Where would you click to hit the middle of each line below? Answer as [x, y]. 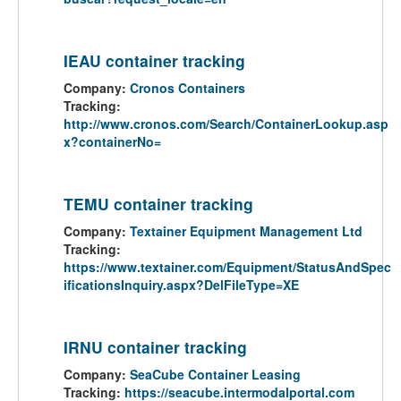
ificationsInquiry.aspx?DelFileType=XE [181, 285]
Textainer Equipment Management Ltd [246, 231]
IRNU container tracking [155, 347]
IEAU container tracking [154, 60]
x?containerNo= [112, 141]
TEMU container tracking [158, 204]
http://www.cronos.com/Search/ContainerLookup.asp [226, 124]
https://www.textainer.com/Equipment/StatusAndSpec [227, 267]
